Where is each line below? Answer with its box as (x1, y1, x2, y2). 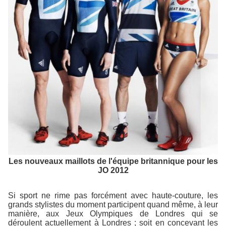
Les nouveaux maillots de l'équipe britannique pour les (8, 156, 218, 165)
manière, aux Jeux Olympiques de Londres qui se (8, 209, 218, 218)
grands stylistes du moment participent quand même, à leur (8, 200, 218, 209)
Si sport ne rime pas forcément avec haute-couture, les (8, 191, 218, 200)
